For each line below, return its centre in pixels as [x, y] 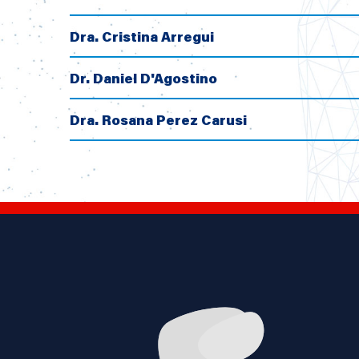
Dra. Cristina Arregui [142, 36]
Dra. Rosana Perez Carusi [158, 119]
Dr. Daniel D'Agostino [143, 78]
